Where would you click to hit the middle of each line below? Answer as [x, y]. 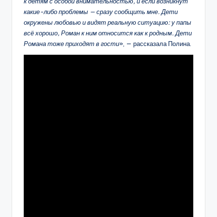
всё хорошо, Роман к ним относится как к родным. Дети [108, 33]
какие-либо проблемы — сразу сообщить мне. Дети [101, 12]
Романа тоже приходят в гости [71, 44]
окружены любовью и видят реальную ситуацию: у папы [108, 23]
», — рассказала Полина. [155, 44]
